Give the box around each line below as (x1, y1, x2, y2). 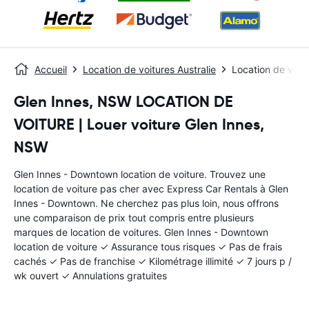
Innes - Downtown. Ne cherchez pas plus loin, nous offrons (14, 197, 279, 209)
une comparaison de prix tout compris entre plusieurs (14, 212, 254, 223)
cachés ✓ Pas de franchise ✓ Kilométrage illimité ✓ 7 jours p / (14, 255, 292, 267)
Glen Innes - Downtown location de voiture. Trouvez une (14, 168, 266, 180)
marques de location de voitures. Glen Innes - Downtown (14, 226, 268, 238)
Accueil (34, 63, 67, 75)
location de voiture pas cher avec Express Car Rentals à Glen (14, 183, 288, 195)
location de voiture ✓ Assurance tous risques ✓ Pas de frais (14, 241, 282, 252)
